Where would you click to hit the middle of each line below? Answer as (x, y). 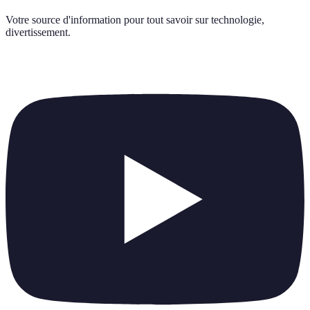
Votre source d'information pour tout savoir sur (107, 19)
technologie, (238, 19)
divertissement (37, 32)
